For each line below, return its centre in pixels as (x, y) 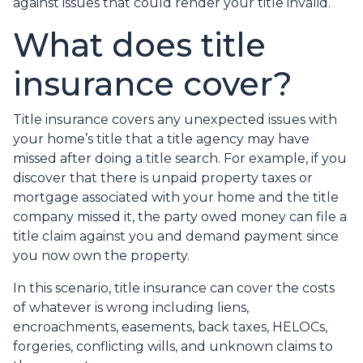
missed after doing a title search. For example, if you (180, 159)
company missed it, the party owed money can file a (180, 217)
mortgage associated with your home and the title (176, 198)
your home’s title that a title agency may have (161, 139)
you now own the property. (101, 256)
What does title (139, 45)
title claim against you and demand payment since (176, 237)
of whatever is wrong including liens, (131, 308)
